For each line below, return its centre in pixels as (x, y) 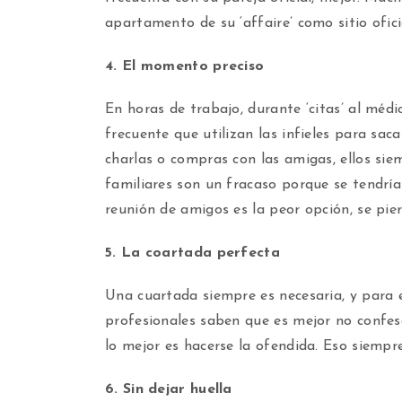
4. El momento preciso (185, 66)
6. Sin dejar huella (169, 389)
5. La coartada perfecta (192, 253)
